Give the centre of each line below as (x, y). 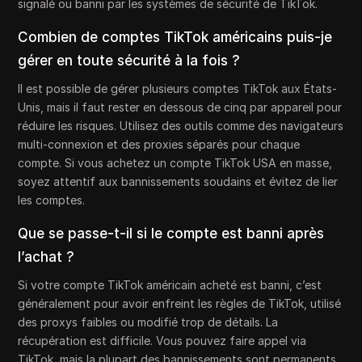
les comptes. (52, 200)
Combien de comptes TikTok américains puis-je (175, 38)
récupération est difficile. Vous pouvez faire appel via (162, 341)
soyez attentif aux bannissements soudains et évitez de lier (178, 182)
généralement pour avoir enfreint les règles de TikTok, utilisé (180, 304)
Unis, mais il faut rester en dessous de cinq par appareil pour (180, 107)
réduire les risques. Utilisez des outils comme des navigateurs (181, 126)
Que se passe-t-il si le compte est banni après (171, 234)
